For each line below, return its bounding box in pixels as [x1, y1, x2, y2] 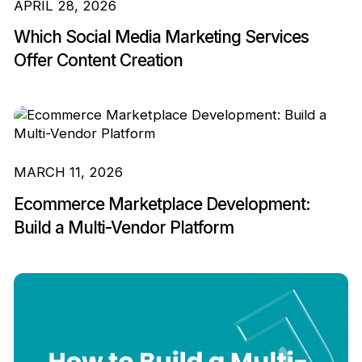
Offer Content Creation [13, 50, 183, 71]
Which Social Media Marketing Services [13, 27, 309, 48]
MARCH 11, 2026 [13, 164, 123, 181]
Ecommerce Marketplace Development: [13, 193, 310, 214]
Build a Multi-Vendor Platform [13, 217, 234, 238]
